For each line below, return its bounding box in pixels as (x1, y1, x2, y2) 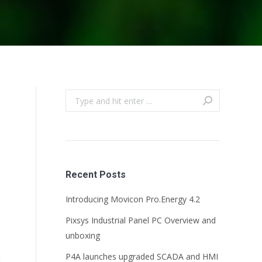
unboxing (65, 230, 100, 241)
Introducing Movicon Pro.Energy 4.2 (65, 194, 200, 205)
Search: (65, 91, 92, 102)
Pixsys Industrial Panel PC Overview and (65, 215, 216, 226)
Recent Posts (65, 169, 126, 180)
